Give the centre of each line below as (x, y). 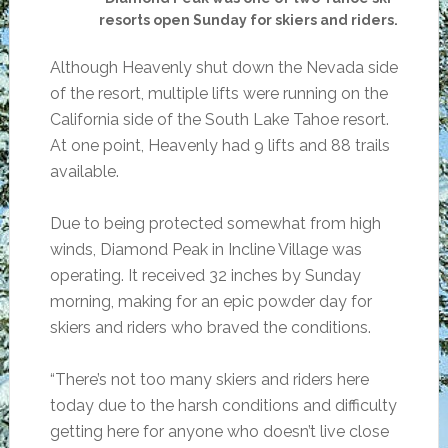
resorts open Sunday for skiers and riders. (248, 20)
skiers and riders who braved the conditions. (210, 327)
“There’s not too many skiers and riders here (209, 379)
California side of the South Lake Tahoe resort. (219, 119)
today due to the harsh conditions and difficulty (223, 405)
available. (84, 171)
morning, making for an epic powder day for (210, 301)
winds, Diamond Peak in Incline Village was (205, 249)
